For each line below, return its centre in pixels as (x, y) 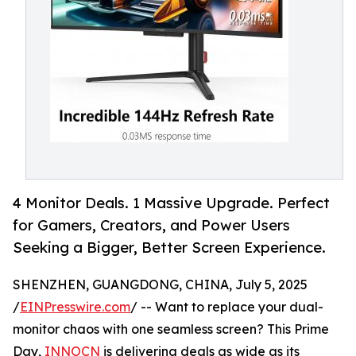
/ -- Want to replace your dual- (227, 307)
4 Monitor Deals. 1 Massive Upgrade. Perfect (171, 203)
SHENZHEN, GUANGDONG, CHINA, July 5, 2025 (160, 285)
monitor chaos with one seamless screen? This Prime (171, 329)
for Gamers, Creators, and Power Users (151, 225)
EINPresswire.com (75, 307)
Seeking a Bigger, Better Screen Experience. (169, 248)
